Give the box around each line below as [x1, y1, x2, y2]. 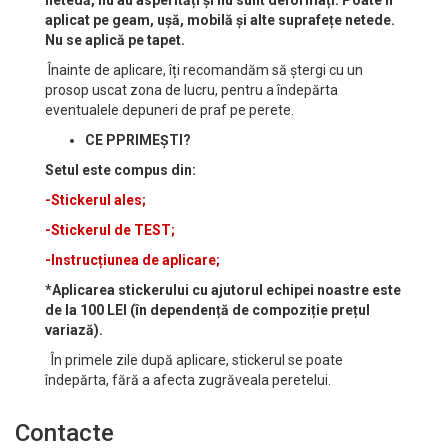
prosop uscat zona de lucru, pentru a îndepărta [45, 82, 338, 99]
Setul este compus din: [45, 162, 196, 179]
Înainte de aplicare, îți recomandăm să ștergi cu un [45, 62, 363, 79]
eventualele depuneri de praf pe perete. [45, 102, 294, 119]
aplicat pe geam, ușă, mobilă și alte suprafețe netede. [45, 12, 395, 29]
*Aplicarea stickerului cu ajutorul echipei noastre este [45, 282, 401, 299]
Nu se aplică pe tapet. [45, 32, 185, 49]
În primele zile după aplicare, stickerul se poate [45, 352, 343, 369]
